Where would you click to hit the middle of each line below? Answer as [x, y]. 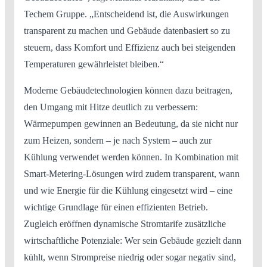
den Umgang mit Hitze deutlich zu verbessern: [111, 107]
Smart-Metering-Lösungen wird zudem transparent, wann [132, 174]
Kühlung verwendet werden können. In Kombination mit [131, 157]
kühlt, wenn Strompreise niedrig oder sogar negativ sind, [130, 257]
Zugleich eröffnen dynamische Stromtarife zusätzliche [125, 224]
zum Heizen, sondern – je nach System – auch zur [118, 141]
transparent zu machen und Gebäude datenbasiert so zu [127, 31]
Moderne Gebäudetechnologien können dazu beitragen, [128, 91]
